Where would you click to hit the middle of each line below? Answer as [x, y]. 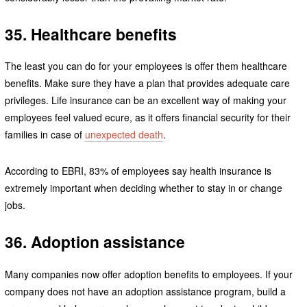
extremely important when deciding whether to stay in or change [143, 188]
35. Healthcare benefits [90, 34]
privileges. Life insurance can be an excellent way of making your [145, 100]
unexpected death [124, 135]
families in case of [45, 135]
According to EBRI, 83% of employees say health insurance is [138, 171]
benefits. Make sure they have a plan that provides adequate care [147, 83]
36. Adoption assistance [95, 242]
